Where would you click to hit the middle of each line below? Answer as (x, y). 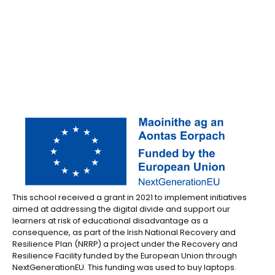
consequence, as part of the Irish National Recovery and (124, 232)
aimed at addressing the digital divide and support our (121, 209)
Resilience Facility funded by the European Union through (125, 255)
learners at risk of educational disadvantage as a (110, 220)
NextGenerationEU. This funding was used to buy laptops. (124, 267)
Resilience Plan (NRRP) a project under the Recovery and (125, 244)
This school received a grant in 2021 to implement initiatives (130, 197)
